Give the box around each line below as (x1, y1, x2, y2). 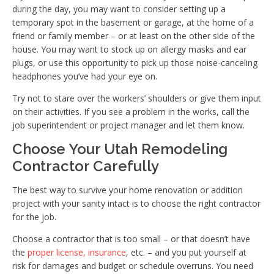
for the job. (12, 210, 56, 223)
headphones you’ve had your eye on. (12, 70, 157, 82)
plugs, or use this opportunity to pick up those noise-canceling (12, 56, 257, 68)
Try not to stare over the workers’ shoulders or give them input (12, 92, 261, 104)
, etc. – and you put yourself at (126, 246, 246, 258)
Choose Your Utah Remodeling (12, 139, 228, 158)
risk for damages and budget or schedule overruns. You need (12, 259, 253, 272)
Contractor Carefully (12, 157, 159, 175)
